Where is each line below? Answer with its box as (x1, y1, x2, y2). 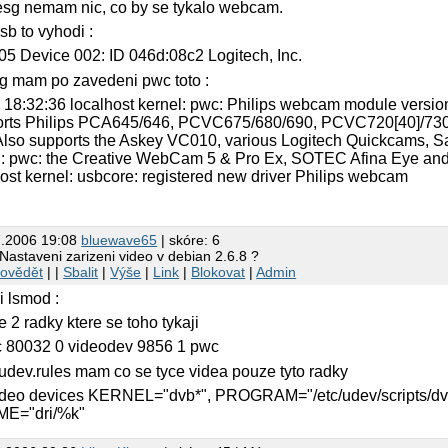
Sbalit (63, 263, 99, 280)
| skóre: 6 (157, 231, 221, 248)
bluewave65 (81, 231, 158, 248)
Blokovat (191, 263, 246, 280)
